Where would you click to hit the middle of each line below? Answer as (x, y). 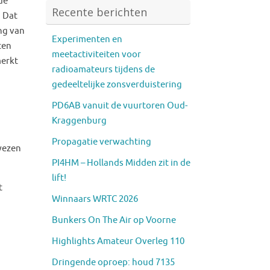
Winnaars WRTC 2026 (95, 199)
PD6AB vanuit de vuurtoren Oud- (120, 105)
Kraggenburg (79, 121)
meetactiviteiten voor (96, 54)
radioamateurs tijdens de (103, 69)
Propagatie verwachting (102, 142)
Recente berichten (99, 12)
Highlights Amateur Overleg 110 (118, 241)
